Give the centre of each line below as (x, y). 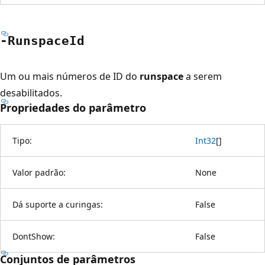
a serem (203, 76)
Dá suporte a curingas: (58, 204)
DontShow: (34, 236)
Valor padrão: (39, 172)
